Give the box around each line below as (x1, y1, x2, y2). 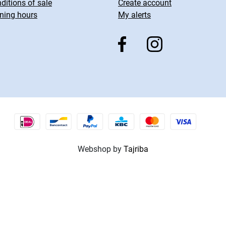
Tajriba (124, 144, 148, 154)
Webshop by (78, 144, 124, 154)
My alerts (118, 10, 151, 20)
